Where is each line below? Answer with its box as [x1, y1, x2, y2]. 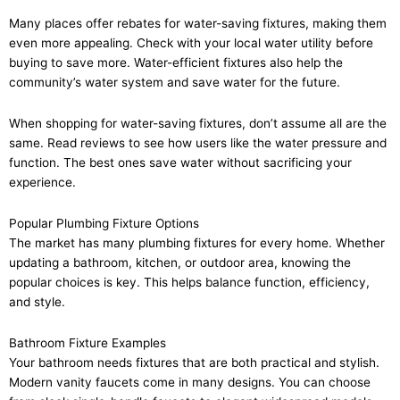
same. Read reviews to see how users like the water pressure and [9, 135, 387, 150]
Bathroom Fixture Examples [9, 335, 166, 350]
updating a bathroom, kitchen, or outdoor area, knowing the [9, 254, 351, 270]
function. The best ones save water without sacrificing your [9, 154, 352, 170]
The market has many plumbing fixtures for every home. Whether [9, 235, 385, 250]
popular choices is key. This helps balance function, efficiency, [9, 274, 370, 289]
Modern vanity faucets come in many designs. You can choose [9, 374, 371, 389]
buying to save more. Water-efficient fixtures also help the [9, 55, 343, 70]
